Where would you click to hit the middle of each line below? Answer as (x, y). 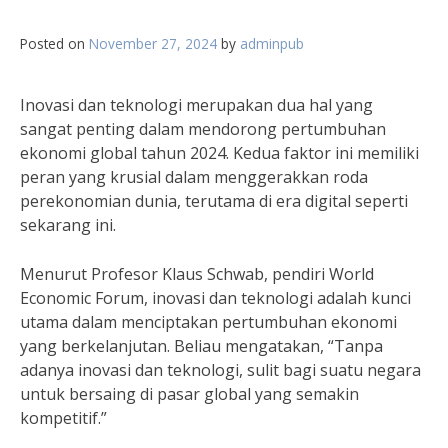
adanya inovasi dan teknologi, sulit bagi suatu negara (220, 370)
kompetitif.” (63, 418)
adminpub (272, 43)
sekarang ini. (68, 225)
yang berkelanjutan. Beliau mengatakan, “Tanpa (201, 346)
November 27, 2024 (153, 43)
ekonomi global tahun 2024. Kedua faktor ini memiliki (219, 153)
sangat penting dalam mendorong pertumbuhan (203, 129)
